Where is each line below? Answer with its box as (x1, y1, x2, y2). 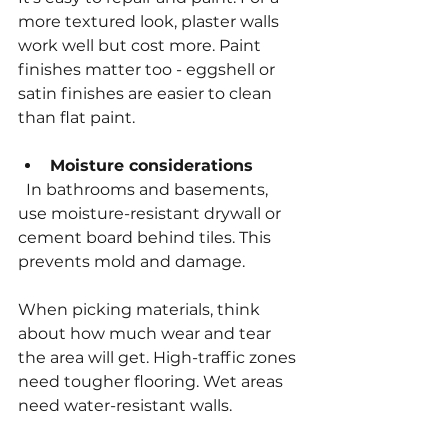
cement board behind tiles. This (18, 227, 275, 247)
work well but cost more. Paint (18, 35, 265, 55)
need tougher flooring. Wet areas (18, 371, 287, 391)
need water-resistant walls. (18, 395, 232, 415)
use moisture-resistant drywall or (18, 203, 285, 223)
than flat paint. (18, 107, 135, 127)
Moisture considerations (50, 155, 253, 175)
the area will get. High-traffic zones (18, 347, 300, 367)
